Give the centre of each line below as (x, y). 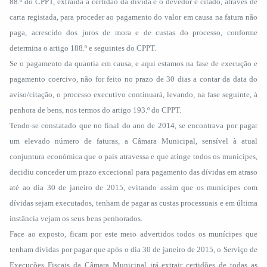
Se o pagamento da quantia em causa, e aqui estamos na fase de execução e (133, 63)
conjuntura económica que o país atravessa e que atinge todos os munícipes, (133, 156)
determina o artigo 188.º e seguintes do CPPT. (83, 48)
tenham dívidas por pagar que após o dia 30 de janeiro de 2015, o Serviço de (133, 249)
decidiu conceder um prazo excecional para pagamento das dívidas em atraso (133, 172)
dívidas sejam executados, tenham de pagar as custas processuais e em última (133, 203)
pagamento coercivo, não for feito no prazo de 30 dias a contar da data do (133, 79)
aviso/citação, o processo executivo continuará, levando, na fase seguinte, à (133, 94)
